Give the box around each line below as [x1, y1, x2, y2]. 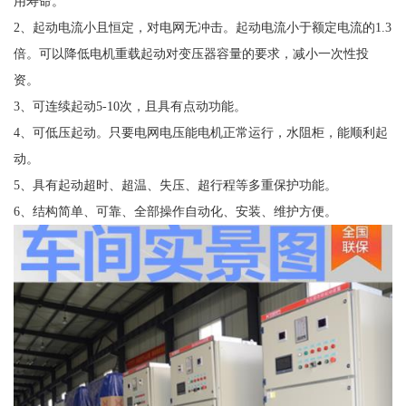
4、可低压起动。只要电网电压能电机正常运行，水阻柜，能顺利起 [13, 125, 388, 140]
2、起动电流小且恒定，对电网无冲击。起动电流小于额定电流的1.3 [13, 20, 391, 35]
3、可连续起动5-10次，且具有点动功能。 [13, 99, 246, 114]
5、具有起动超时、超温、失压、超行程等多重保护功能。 [13, 178, 337, 193]
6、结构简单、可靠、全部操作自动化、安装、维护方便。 [13, 204, 337, 219]
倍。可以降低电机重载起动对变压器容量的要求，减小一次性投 [13, 46, 369, 62]
